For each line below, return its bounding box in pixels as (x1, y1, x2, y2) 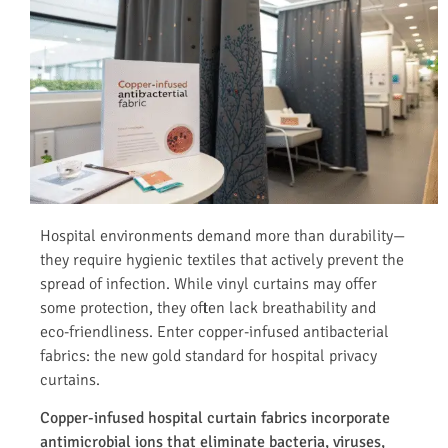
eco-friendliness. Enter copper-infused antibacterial (40, 321, 389, 342)
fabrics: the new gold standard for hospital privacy (40, 345, 377, 366)
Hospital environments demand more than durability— (40, 225, 405, 246)
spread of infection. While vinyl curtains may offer (40, 273, 377, 294)
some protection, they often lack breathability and (40, 297, 376, 318)
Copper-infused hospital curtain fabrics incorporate (40, 408, 390, 429)
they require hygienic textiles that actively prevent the (40, 249, 404, 270)
